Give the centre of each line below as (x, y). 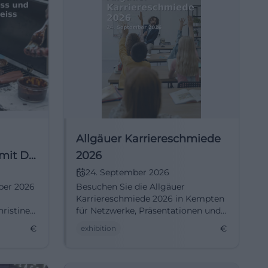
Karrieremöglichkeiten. (124, 223)
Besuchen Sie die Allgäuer (130, 187)
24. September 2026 (127, 172)
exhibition (98, 228)
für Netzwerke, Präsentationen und (148, 211)
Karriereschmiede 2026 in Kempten (150, 199)
